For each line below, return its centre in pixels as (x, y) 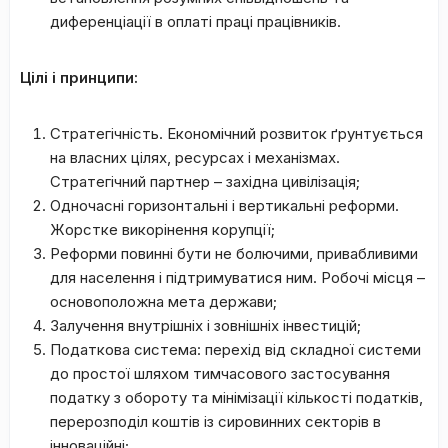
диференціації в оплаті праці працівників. (195, 21)
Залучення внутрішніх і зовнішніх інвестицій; (205, 325)
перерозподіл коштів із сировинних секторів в (215, 421)
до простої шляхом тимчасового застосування (220, 373)
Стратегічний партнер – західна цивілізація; (205, 181)
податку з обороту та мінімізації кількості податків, (236, 397)
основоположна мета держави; (163, 301)
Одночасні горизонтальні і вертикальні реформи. (224, 205)
